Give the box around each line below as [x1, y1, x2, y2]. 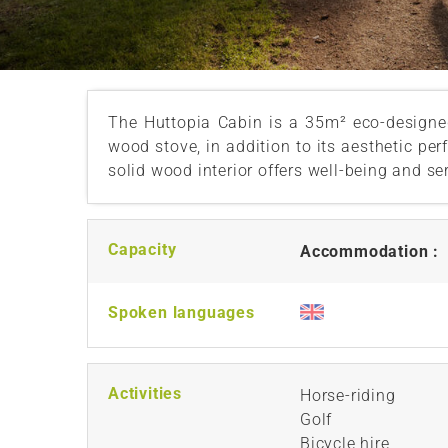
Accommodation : [300, 241, 444, 261]
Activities [108, 383, 182, 403]
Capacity [108, 239, 177, 259]
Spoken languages [108, 302, 255, 322]
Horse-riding [300, 385, 396, 405]
